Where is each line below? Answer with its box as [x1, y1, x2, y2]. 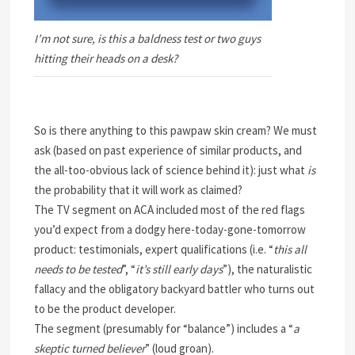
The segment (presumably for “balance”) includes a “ [34, 321, 294, 336]
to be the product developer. [34, 301, 177, 316]
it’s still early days [136, 261, 223, 277]
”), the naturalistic [223, 261, 313, 277]
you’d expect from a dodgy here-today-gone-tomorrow [34, 222, 307, 237]
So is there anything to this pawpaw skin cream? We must [34, 123, 318, 138]
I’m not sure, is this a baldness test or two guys [34, 31, 261, 46]
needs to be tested [34, 261, 123, 277]
